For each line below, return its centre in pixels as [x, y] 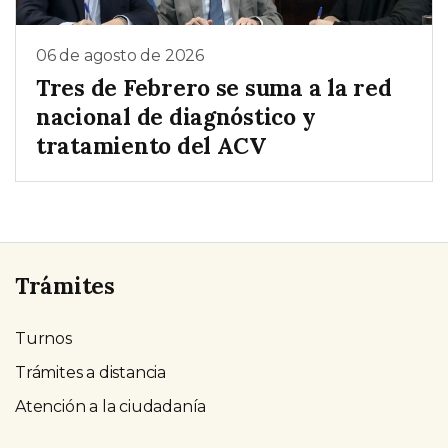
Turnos [43, 338]
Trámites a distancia [90, 372]
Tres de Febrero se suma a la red [214, 87]
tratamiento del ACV [151, 145]
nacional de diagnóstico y [176, 116]
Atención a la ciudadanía [111, 406]
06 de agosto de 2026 [120, 56]
